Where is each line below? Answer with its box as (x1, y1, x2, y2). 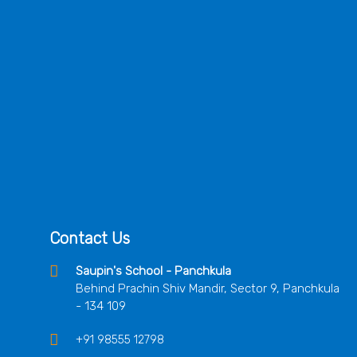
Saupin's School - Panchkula (76, 264, 231, 278)
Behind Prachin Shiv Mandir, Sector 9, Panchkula (76, 281, 339, 296)
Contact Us (49, 229, 130, 248)
